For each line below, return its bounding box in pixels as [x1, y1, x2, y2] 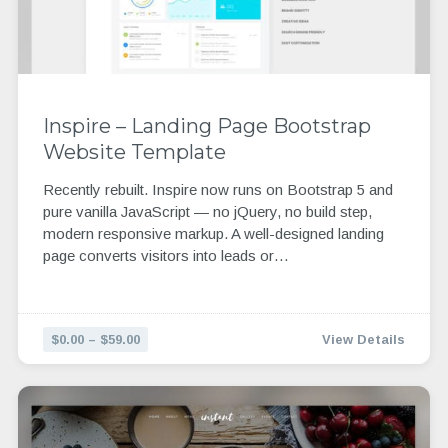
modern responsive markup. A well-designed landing [42, 225, 384, 243]
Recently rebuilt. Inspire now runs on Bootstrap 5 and [42, 181, 393, 199]
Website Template [42, 139, 226, 164]
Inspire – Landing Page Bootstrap [42, 113, 371, 138]
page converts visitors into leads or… [42, 247, 289, 265]
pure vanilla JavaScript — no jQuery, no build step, [42, 203, 372, 221]
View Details [322, 331, 406, 347]
